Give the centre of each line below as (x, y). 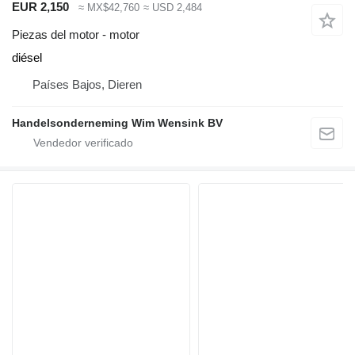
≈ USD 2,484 (172, 8)
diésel (27, 57)
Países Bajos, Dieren (87, 84)
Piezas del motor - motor (76, 34)
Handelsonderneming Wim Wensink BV (117, 122)
